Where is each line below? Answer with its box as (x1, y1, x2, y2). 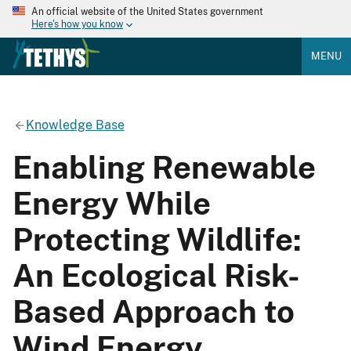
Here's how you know (31, 19, 123, 31)
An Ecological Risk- (13, 256, 300, 294)
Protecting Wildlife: (13, 220, 302, 258)
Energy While (13, 184, 211, 222)
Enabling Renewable (13, 148, 316, 186)
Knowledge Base (25, 117, 125, 132)
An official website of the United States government (31, 6, 263, 17)
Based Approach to (13, 292, 295, 330)
